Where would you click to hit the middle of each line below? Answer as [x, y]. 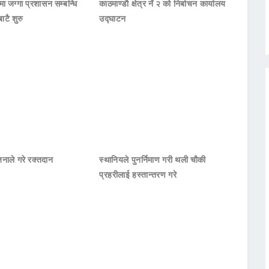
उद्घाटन [113, 19]
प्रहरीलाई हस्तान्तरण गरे [138, 175]
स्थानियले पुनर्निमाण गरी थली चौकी [153, 160]
